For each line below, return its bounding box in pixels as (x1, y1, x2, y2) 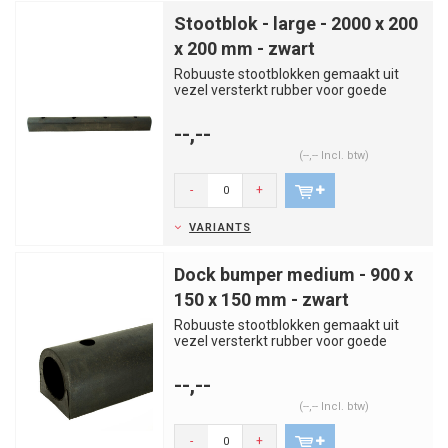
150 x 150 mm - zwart (174, 289, 349, 310)
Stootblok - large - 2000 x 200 (174, 13, 418, 34)
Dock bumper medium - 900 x (174, 264, 413, 285)
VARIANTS (189, 221, 251, 234)
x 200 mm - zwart (174, 38, 315, 59)
